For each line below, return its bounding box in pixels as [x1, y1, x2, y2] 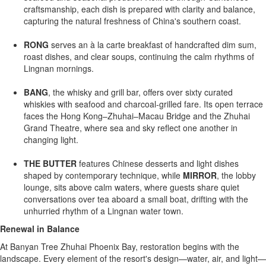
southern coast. [180, 15, 241, 27]
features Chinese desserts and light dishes [77, 157, 239, 169]
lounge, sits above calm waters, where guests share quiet [24, 181, 239, 193]
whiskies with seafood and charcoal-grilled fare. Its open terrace [24, 98, 263, 110]
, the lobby [217, 169, 256, 181]
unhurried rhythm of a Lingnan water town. [24, 205, 183, 217]
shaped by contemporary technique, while [24, 169, 183, 181]
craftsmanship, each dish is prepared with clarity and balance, [24, 3, 255, 15]
